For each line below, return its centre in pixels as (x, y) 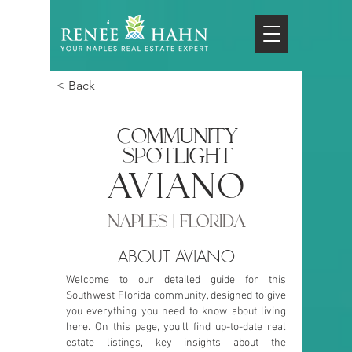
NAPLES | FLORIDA (176, 221)
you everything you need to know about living (176, 312)
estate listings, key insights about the (176, 343)
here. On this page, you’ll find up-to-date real (176, 327)
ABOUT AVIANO (176, 257)
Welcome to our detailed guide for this (176, 280)
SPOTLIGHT (176, 156)
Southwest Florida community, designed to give (176, 296)
